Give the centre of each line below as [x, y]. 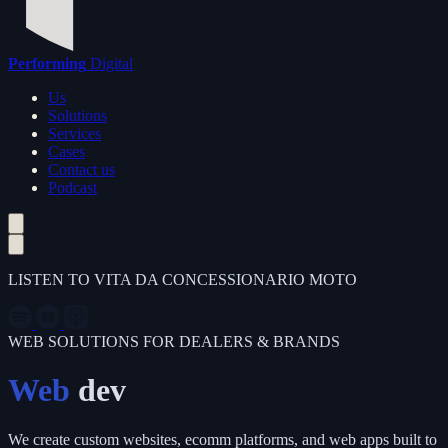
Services [74, 133]
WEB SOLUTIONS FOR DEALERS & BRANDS [174, 341]
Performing [47, 63]
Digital [109, 63]
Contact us [81, 169]
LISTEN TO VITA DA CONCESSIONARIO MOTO [182, 279]
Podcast [72, 187]
